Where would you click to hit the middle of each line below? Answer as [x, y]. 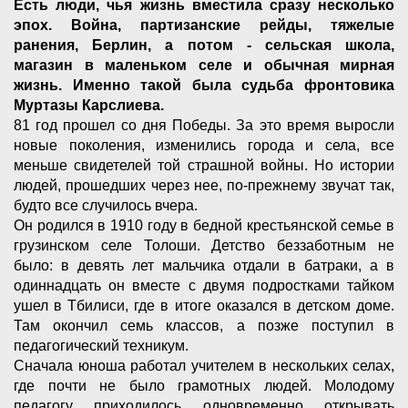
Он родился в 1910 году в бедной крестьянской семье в [204, 226]
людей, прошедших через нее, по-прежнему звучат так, [204, 186]
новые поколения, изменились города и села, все [204, 146]
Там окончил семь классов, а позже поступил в [204, 326]
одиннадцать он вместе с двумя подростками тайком [204, 286]
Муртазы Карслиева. [91, 106]
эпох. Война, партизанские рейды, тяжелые [204, 25]
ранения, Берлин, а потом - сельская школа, [204, 46]
